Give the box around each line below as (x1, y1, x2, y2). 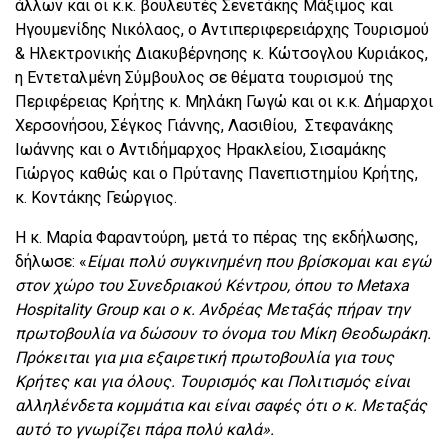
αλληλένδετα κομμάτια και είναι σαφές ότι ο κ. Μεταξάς (15, 396, 427, 416)
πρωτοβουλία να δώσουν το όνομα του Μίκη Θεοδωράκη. (15, 324, 431, 344)
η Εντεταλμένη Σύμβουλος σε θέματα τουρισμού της (15, 68, 394, 88)
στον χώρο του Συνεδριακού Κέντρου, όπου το (15, 276, 356, 296)
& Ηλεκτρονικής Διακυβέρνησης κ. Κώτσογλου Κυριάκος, (15, 44, 428, 64)
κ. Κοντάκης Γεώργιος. (15, 188, 177, 208)
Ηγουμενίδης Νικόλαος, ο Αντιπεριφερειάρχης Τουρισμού (15, 20, 429, 40)
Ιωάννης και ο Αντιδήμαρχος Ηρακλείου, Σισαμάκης (15, 140, 387, 160)
